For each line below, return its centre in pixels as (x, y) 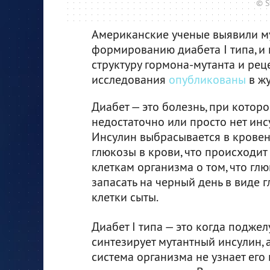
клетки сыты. (125, 196)
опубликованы (207, 79)
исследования (130, 79)
